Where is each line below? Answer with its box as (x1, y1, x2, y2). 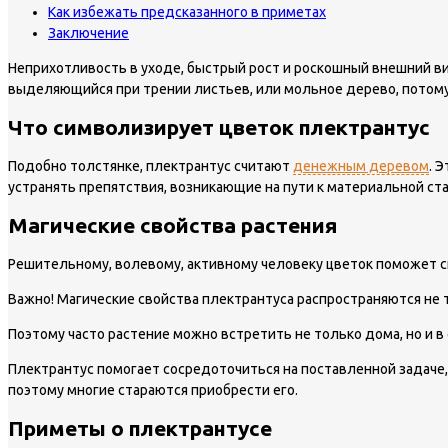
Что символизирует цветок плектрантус (8, 115, 430, 140)
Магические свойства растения (8, 213, 337, 238)
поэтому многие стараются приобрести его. (8, 381, 298, 398)
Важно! (8, 290, 57, 307)
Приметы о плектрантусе (8, 415, 272, 440)
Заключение (48, 24, 129, 41)
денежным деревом (293, 157, 429, 174)
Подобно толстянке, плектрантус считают (8, 157, 293, 174)
